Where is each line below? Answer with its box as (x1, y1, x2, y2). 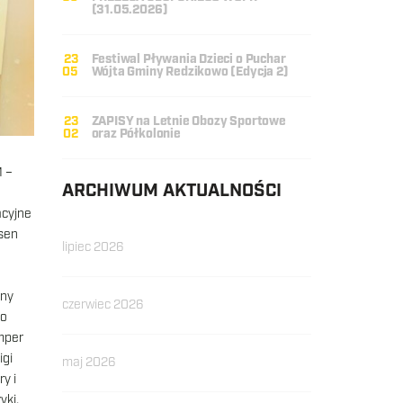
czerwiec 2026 (61, 297, 144, 313)
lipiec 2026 (61, 239, 124, 255)
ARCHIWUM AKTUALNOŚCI (61, 179, 282, 202)
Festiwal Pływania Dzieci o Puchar (91, 51, 286, 67)
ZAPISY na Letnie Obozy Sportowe (91, 113, 286, 130)
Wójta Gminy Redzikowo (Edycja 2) (91, 64, 289, 80)
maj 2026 (61, 354, 116, 371)
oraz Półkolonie (91, 126, 181, 142)
